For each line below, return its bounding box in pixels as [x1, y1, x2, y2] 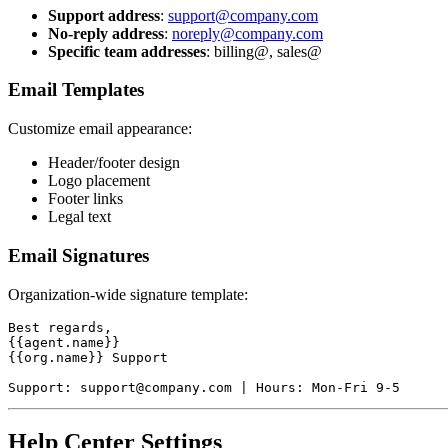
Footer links [48, 190, 123, 208]
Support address [48, 6, 160, 24]
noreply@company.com [172, 24, 323, 42]
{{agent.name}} [8, 334, 120, 350]
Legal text [48, 208, 111, 226]
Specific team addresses [48, 42, 206, 60]
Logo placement [48, 172, 150, 190]
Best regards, [8, 319, 112, 335]
